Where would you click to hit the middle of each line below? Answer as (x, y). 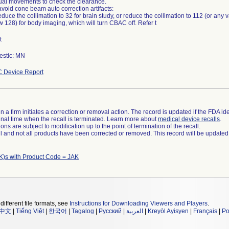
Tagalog (83, 211)
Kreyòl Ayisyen (168, 211)
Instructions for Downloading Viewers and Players (139, 203)
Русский (110, 211)
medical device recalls (189, 119)
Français (205, 211)
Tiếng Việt (30, 211)
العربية (135, 211)
